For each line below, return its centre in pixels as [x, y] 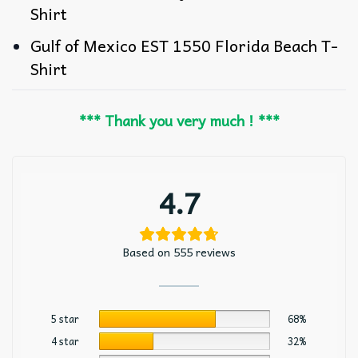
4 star [65, 342]
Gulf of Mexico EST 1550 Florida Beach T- [185, 46]
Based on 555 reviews [179, 252]
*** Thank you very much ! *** [179, 121]
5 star [65, 319]
